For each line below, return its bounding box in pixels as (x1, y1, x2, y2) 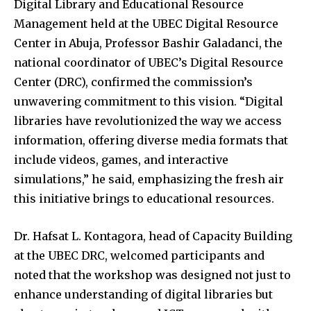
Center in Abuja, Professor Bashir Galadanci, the (14, 35, 283, 50)
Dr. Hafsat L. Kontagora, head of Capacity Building (14, 228, 292, 243)
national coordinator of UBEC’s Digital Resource (14, 55, 283, 69)
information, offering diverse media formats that (14, 133, 288, 147)
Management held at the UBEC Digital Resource (14, 16, 278, 31)
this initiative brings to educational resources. (14, 191, 274, 205)
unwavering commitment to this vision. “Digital (14, 94, 283, 108)
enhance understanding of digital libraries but (14, 287, 273, 301)
